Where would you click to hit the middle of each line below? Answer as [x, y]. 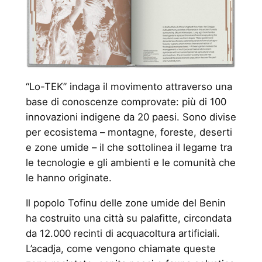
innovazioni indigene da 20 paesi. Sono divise [131, 117]
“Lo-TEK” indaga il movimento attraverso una [129, 87]
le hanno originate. [68, 178]
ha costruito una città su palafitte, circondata [128, 218]
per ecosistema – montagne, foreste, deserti [129, 132]
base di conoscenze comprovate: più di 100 [126, 102]
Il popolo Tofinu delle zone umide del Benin [125, 203]
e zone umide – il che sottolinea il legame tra [129, 148]
